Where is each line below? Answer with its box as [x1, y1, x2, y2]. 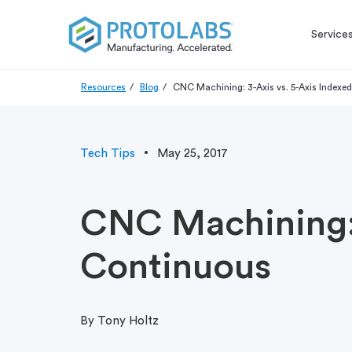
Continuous [80, 249, 271, 285]
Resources [81, 82, 126, 92]
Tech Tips [80, 148, 135, 159]
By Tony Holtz [80, 315, 159, 327]
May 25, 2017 [157, 148, 228, 159]
